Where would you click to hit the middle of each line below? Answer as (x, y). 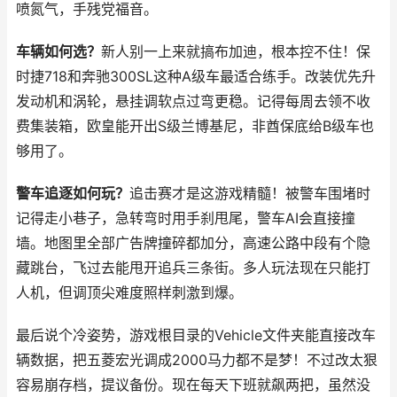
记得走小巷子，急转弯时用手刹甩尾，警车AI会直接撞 (186, 218)
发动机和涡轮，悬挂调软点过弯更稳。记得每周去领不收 (193, 101)
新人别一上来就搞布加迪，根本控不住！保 (236, 52)
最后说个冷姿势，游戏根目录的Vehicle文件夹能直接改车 (196, 335)
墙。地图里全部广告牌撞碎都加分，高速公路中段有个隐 (193, 243)
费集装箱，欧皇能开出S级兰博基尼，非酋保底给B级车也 (195, 126)
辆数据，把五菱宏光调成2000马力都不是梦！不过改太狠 (197, 360)
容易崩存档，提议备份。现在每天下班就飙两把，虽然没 (193, 385)
